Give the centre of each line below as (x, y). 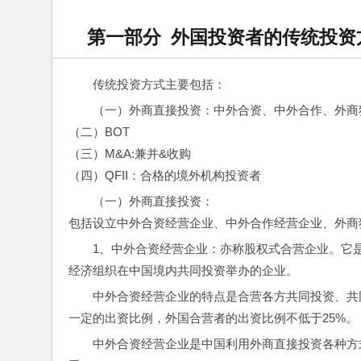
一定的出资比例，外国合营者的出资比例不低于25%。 (213, 318)
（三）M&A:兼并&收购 (130, 154)
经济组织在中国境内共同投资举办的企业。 (183, 270)
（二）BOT (99, 132)
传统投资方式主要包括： (159, 84)
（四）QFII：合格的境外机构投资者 (165, 175)
